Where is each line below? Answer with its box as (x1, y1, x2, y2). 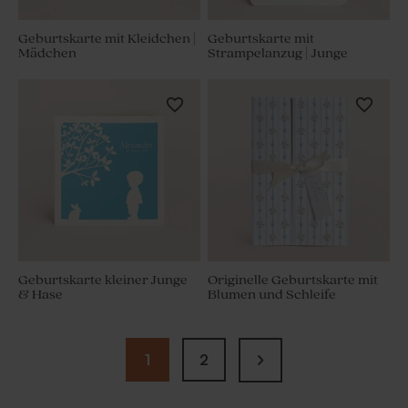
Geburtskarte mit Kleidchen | (18, 31, 197, 47)
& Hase (18, 287, 63, 303)
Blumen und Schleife (208, 287, 336, 303)
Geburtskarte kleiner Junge (18, 272, 188, 289)
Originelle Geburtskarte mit (208, 272, 378, 289)
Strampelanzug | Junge (208, 46, 348, 62)
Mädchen (18, 46, 76, 62)
